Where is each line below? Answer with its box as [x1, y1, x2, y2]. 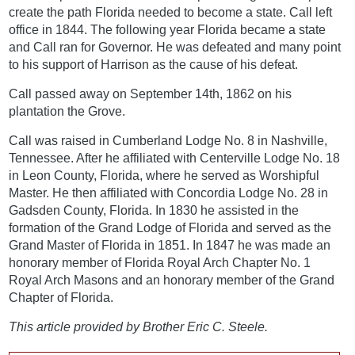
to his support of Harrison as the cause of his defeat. [9, 58, 299, 72]
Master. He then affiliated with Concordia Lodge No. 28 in [9, 186, 329, 200]
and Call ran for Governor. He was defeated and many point [9, 40, 342, 55]
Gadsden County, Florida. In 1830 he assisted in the [9, 204, 300, 218]
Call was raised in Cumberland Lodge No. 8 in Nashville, [9, 134, 328, 148]
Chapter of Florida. [9, 291, 114, 305]
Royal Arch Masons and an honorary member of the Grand [9, 273, 335, 288]
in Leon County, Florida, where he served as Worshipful [9, 169, 320, 183]
